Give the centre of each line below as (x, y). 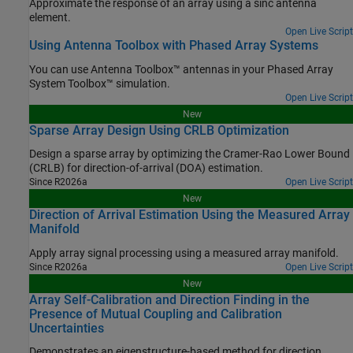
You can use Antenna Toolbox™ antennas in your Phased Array (181, 69)
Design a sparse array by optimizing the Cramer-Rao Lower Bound (190, 154)
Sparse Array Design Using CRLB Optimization (159, 130)
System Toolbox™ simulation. (100, 83)
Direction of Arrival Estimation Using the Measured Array (190, 215)
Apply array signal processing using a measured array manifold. (316, 253)
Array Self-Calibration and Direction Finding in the (169, 299)
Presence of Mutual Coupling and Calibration (156, 314)
